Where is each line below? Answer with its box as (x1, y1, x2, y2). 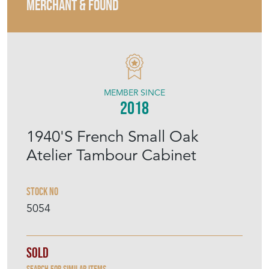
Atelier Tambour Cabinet (26, 145, 196, 165)
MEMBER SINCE (104, 87, 165, 98)
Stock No (26, 186, 58, 198)
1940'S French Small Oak (26, 127, 199, 147)
